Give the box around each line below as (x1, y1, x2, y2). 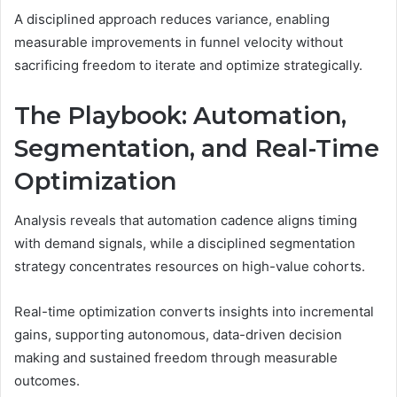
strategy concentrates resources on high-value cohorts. (14, 258, 365, 276)
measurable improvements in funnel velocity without (14, 33, 343, 51)
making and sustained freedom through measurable (14, 349, 338, 367)
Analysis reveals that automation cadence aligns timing (14, 212, 357, 230)
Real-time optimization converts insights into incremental (14, 303, 374, 321)
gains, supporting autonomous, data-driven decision (14, 326, 342, 344)
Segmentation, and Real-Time (14, 133, 379, 163)
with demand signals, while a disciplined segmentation (14, 235, 355, 253)
